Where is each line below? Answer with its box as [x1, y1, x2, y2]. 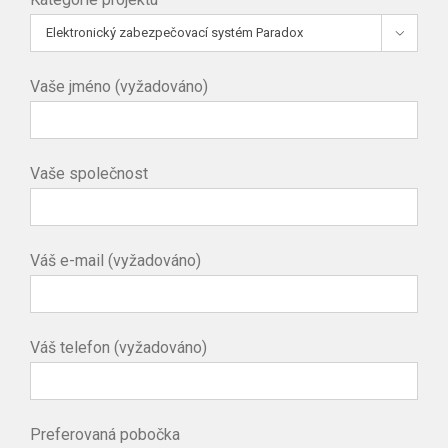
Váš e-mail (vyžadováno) [30, 250, 201, 270]
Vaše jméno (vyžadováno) [30, 76, 208, 96]
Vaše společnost [30, 163, 148, 183]
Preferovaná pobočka [30, 424, 180, 444]
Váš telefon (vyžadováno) [30, 337, 207, 357]
